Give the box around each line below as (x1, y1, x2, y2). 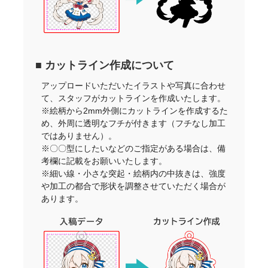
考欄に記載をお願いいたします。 (41, 156, 167, 166)
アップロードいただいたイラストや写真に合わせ (41, 80, 226, 90)
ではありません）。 (41, 130, 117, 141)
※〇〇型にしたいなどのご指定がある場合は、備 (41, 143, 226, 153)
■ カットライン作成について (35, 59, 175, 71)
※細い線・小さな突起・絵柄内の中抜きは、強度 (41, 168, 226, 178)
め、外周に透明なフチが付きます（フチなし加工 (41, 118, 226, 128)
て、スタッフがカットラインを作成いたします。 (41, 93, 226, 103)
